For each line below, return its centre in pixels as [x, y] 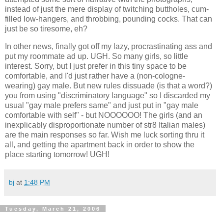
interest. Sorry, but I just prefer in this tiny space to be [96, 66]
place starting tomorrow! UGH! [57, 155]
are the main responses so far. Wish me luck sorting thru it [105, 135]
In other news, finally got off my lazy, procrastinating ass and [109, 47]
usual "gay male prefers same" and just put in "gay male [102, 106]
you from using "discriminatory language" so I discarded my [108, 96]
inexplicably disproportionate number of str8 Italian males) [105, 125]
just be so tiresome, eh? [46, 29]
